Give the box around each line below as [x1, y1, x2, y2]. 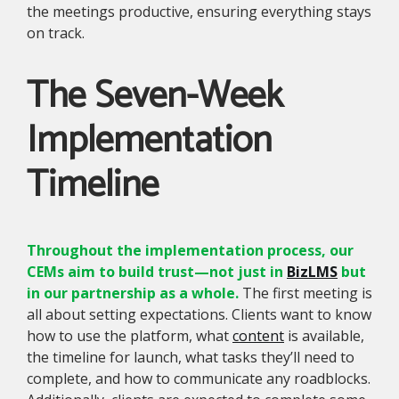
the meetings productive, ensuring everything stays [27, 2, 371, 22]
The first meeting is [242, 282, 372, 303]
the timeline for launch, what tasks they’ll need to [27, 346, 354, 367]
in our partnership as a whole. [27, 282, 242, 303]
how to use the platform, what [27, 325, 232, 346]
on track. [27, 23, 88, 44]
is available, [284, 325, 364, 346]
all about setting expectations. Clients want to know [27, 304, 371, 324]
